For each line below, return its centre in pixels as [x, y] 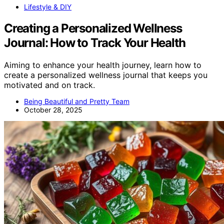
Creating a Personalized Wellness [93, 28]
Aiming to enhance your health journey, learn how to [103, 65]
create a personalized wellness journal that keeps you [106, 75]
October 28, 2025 [53, 109]
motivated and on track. [49, 85]
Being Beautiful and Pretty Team [77, 101]
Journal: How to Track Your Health [95, 42]
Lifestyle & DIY [48, 6]
